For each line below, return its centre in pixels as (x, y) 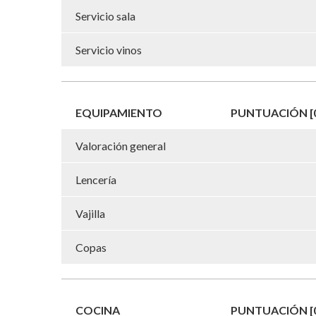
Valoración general (121, 145)
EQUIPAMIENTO (119, 112)
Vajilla (90, 213)
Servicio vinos (109, 49)
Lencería (96, 179)
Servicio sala (105, 16)
